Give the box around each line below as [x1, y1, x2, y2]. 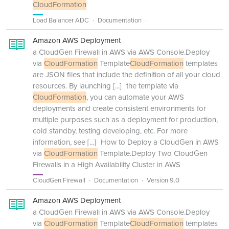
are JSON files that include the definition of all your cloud [33, 69, 220, 80]
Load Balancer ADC [33, 15, 89, 25]
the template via [124, 80, 178, 91]
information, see [33, 136, 85, 148]
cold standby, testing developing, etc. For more [33, 125, 188, 136]
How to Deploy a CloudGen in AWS [99, 136, 219, 148]
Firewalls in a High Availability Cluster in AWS [33, 159, 180, 170]
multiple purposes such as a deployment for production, [33, 114, 218, 125]
